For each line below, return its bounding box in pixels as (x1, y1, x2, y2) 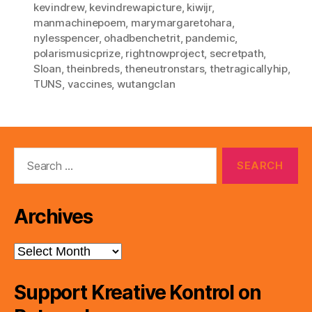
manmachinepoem (33, 15, 126, 29)
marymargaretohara (130, 15, 232, 29)
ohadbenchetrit (104, 31, 180, 45)
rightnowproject (125, 46, 205, 60)
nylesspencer (33, 31, 99, 45)
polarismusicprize (33, 46, 120, 60)
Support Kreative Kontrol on (14, 280, 261, 304)
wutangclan (116, 77, 175, 91)
